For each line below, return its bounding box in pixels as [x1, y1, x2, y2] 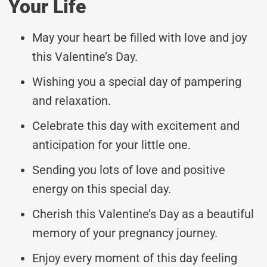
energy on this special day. [32, 181, 171, 196]
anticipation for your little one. [32, 137, 191, 152]
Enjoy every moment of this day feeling [32, 250, 237, 265]
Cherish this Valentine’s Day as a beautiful [32, 206, 254, 221]
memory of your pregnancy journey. [32, 225, 218, 240]
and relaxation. [32, 93, 111, 108]
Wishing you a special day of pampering [32, 74, 241, 89]
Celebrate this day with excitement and [32, 118, 240, 133]
